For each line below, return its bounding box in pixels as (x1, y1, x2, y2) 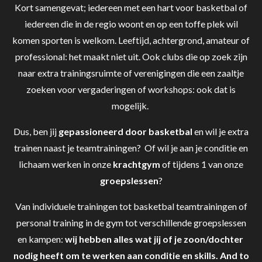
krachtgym (113, 158, 160, 170)
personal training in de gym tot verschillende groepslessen (16, 217, 246, 229)
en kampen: (17, 233, 65, 245)
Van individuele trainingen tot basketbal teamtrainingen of (15, 201, 247, 212)
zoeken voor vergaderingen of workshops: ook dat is (26, 84, 236, 95)
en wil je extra (192, 126, 249, 137)
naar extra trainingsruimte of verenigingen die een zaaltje (18, 67, 244, 79)
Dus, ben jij (13, 126, 58, 137)
